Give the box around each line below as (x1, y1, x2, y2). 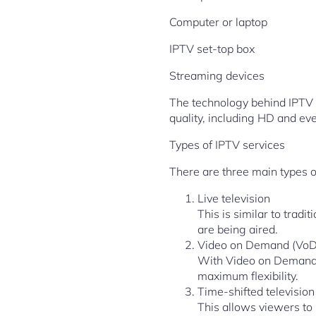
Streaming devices (169, 68, 265, 83)
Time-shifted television (197, 284, 315, 298)
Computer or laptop (169, 15, 267, 29)
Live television (197, 191, 270, 205)
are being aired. (197, 222, 278, 236)
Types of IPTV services (169, 138, 285, 152)
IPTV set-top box (169, 42, 255, 56)
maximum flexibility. (197, 269, 298, 283)
